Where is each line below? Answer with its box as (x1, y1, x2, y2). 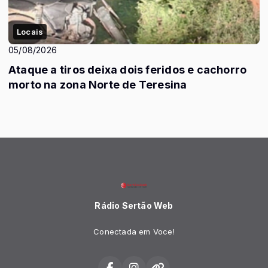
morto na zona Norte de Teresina (8, 78, 187, 91)
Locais (17, 26, 44, 36)
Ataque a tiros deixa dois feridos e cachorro (8, 63, 247, 76)
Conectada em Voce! (93, 227, 175, 236)
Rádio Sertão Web (95, 200, 173, 211)
